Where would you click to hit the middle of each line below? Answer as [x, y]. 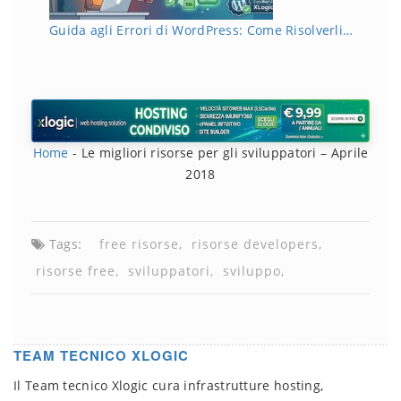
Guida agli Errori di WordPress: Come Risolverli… [201, 30]
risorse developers [256, 243]
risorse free [76, 270]
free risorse [140, 243]
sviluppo [252, 270]
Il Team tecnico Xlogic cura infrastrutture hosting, [169, 385]
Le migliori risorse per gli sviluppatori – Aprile [225, 152]
